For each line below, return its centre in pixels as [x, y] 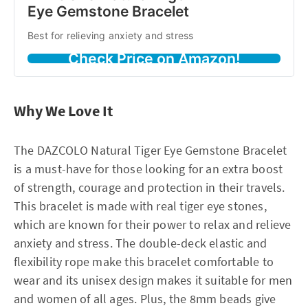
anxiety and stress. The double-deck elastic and [141, 243]
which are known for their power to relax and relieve [153, 224]
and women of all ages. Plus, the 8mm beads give [145, 298]
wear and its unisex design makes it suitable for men [153, 280]
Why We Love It [63, 110]
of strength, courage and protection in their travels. [150, 187]
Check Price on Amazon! [154, 58]
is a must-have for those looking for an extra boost [148, 168]
